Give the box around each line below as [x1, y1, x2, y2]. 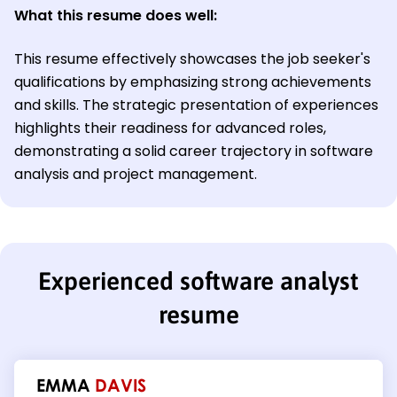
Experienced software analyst [38, 266, 359, 295]
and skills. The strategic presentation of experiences [14, 94, 378, 115]
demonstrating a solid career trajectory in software [14, 140, 373, 161]
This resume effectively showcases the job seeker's [14, 48, 370, 69]
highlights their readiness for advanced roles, [14, 117, 326, 138]
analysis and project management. [14, 163, 257, 184]
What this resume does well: [14, 4, 217, 26]
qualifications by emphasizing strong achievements [14, 71, 371, 92]
